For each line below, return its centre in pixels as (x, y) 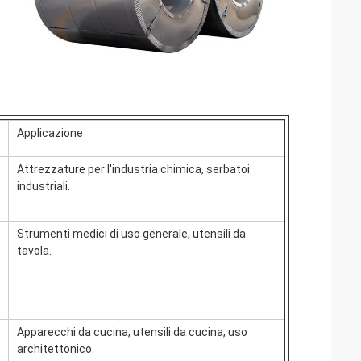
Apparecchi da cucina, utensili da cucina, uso (132, 332)
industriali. (44, 186)
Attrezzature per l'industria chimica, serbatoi (133, 169)
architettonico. (56, 349)
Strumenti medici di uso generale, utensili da (131, 234)
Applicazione (50, 133)
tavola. (34, 251)
